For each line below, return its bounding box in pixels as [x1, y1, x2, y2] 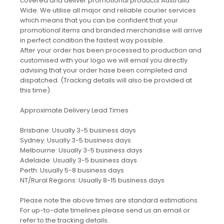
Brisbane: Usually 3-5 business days [20, 125, 136, 135]
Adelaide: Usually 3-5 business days [20, 155, 137, 165]
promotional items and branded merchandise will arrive [20, 25, 202, 35]
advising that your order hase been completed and [20, 65, 187, 75]
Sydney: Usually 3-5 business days [20, 135, 131, 145]
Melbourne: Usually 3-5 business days [20, 145, 142, 155]
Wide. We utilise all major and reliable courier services [20, 5, 196, 15]
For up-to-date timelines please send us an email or [20, 205, 190, 215]
